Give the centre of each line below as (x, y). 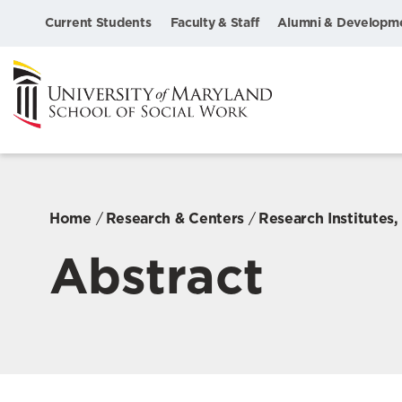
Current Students (98, 22)
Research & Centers (175, 218)
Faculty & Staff (214, 22)
